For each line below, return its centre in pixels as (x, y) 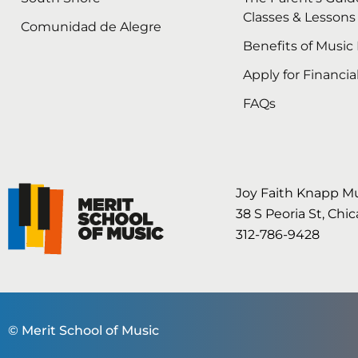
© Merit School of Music (84, 331)
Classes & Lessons (300, 18)
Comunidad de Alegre (91, 27)
